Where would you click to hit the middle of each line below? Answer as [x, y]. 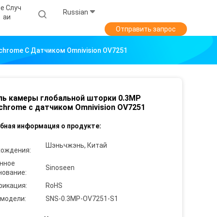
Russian [76, 12]
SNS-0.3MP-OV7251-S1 [82, 199]
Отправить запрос [146, 29]
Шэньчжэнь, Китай [76, 146]
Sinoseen [60, 168]
